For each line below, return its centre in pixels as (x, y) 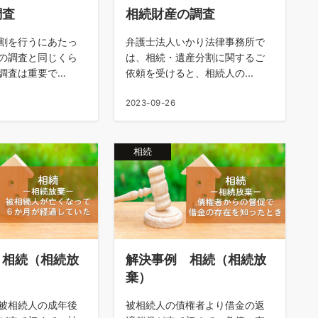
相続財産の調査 (170, 13)
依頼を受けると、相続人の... (189, 72)
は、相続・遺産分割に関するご (195, 57)
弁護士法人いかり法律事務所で (195, 41)
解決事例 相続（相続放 (196, 259)
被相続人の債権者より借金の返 (195, 305)
